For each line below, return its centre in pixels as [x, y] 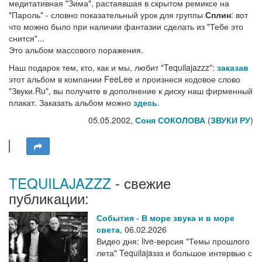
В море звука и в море [188, 218]
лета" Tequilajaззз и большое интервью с [174, 253]
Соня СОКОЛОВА [170, 120]
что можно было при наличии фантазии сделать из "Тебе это [126, 26]
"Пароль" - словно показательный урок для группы [107, 15]
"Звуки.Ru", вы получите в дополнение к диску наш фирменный [131, 91]
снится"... [27, 38]
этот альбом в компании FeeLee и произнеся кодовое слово [125, 79]
